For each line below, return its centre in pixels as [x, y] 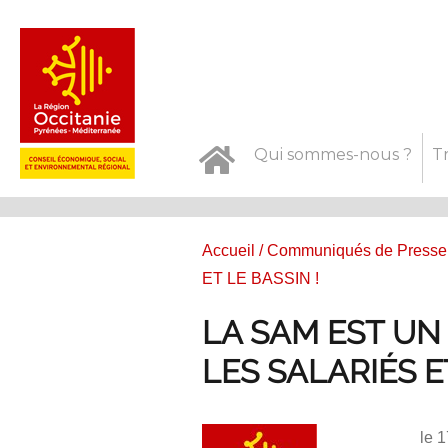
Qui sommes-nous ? [332, 154]
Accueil [228, 250]
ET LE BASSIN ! [260, 278]
